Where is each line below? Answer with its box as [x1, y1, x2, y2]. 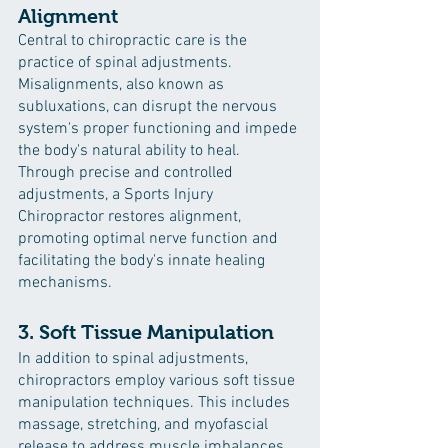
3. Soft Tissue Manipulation [18, 321, 274, 343]
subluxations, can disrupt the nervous [18, 97, 281, 117]
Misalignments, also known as [18, 75, 228, 95]
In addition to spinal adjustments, [18, 349, 252, 369]
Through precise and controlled [18, 163, 237, 183]
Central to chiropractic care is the [18, 31, 251, 51]
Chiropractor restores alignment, [18, 207, 245, 227]
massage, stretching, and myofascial [18, 415, 272, 435]
